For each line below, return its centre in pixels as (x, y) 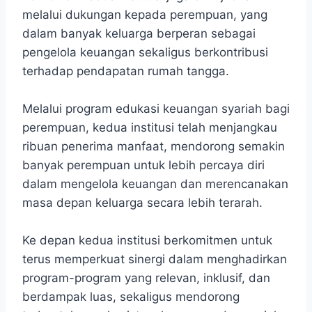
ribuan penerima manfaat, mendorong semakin (154, 147)
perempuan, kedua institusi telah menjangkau (150, 128)
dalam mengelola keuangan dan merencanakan (155, 184)
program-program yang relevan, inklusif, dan (146, 278)
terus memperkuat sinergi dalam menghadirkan (155, 259)
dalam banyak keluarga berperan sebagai (139, 34)
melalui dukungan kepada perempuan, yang (145, 15)
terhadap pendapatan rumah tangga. (126, 71)
